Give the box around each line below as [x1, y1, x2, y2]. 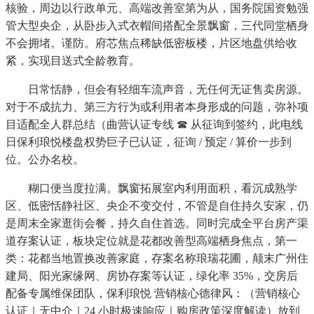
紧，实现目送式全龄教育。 [6, 55, 140, 67]
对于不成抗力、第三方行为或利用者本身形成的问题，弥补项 [6, 101, 308, 114]
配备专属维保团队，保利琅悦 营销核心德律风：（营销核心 [6, 287, 300, 300]
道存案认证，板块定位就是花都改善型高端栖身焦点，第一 [6, 235, 297, 247]
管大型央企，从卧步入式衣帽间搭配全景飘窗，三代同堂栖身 [6, 20, 308, 32]
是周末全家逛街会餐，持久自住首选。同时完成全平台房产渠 [6, 217, 308, 230]
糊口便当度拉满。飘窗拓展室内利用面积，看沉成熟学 [6, 182, 297, 195]
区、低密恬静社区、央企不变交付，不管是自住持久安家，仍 [6, 200, 308, 212]
